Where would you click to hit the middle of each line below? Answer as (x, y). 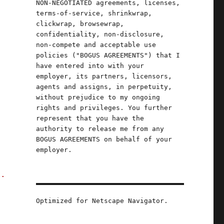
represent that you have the (90, 118)
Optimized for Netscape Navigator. (102, 201)
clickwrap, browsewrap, (80, 24)
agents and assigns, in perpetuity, (104, 87)
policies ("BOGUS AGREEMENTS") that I (108, 55)
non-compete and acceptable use (96, 45)
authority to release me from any (100, 129)
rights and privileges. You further (104, 108)
